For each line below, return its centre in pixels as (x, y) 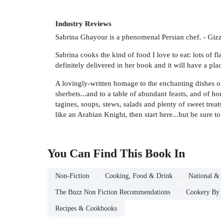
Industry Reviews (83, 24)
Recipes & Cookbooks (86, 208)
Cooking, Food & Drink (139, 176)
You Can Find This (96, 153)
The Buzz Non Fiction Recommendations (113, 192)
